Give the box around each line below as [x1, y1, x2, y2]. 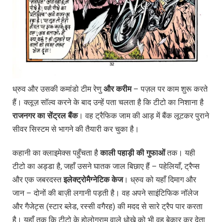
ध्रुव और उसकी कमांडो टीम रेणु [12, 84, 104, 94]
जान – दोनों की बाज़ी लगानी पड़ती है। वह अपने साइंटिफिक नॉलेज [12, 188, 198, 198]
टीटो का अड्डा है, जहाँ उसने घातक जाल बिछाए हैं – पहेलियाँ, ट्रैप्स [12, 161, 200, 171]
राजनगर [12, 111, 37, 121]
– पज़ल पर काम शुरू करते [131, 84, 208, 94]
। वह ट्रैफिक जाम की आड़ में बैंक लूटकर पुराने [78, 111, 209, 121]
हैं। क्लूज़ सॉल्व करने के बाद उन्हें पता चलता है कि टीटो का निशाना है [12, 98, 204, 108]
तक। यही [165, 148, 195, 158]
